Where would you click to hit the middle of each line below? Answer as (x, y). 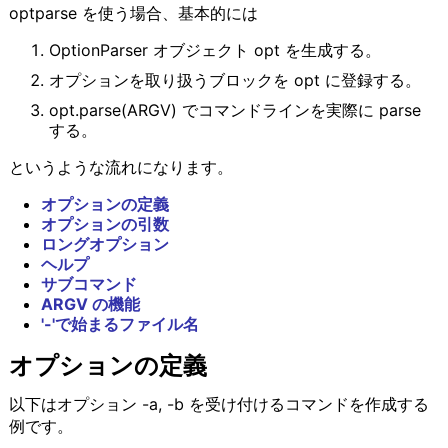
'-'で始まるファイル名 (119, 324)
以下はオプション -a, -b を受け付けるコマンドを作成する (218, 404)
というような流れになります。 (120, 167)
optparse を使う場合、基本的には (133, 13)
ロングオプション (104, 244)
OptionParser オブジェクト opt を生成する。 (214, 50)
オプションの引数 (104, 224)
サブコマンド (88, 284)
